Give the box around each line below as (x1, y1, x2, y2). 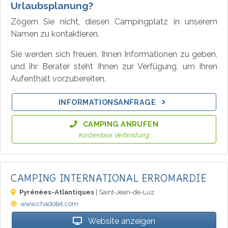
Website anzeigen (85, 216, 155, 226)
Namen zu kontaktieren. (11, 28, 99, 39)
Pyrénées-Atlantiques (19, 188, 94, 196)
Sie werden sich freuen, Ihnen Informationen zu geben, (11, 49, 217, 59)
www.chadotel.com (20, 199, 78, 208)
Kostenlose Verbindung (78, 131, 150, 139)
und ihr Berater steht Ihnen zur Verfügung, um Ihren (11, 61, 217, 71)
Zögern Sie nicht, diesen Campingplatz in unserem (11, 16, 217, 26)
